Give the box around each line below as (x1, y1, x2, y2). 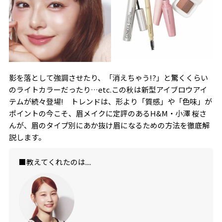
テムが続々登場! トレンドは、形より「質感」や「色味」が (8, 96, 212, 107)
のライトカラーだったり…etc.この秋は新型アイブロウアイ (8, 84, 207, 95)
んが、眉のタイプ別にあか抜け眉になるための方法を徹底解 (8, 120, 210, 131)
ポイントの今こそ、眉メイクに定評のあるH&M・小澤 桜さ (8, 108, 207, 119)
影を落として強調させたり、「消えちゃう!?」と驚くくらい (8, 72, 208, 83)
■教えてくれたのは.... (18, 157, 91, 167)
